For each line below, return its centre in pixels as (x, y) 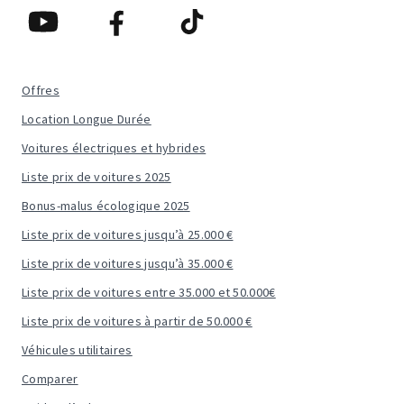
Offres (41, 90)
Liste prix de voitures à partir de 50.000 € (137, 321)
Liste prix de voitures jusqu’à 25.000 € (128, 234)
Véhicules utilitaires (77, 350)
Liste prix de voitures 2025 (96, 177)
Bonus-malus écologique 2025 (106, 206)
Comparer (50, 379)
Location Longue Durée (87, 119)
